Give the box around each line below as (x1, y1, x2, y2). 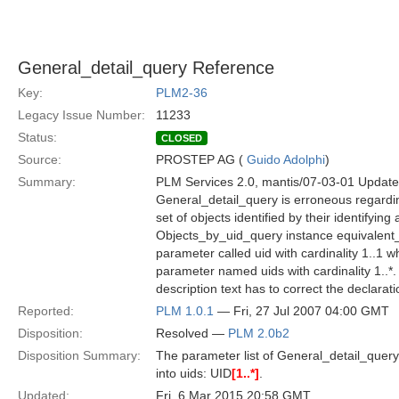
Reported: (18, 304, 74, 318)
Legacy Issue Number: (18, 108, 145, 122)
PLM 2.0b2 (228, 326, 289, 340)
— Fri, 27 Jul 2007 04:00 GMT (214, 304, 389, 318)
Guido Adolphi (247, 152, 325, 167)
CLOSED (161, 133, 202, 143)
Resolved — (156, 326, 228, 340)
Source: (18, 152, 61, 167)
